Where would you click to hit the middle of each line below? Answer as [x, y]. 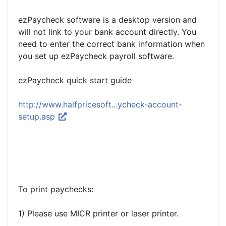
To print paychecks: [56, 189]
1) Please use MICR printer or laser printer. [98, 213]
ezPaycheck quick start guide [75, 80]
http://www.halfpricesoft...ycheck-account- [100, 104]
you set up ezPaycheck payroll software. [96, 56]
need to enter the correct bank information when [111, 44]
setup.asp [38, 117]
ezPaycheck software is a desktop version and [107, 20]
